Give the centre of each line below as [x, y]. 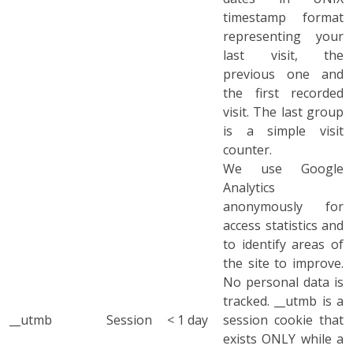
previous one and [283, 74]
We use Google [283, 169]
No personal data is [283, 282]
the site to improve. [283, 263]
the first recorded [283, 93]
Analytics [249, 188]
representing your [283, 36]
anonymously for [283, 206]
